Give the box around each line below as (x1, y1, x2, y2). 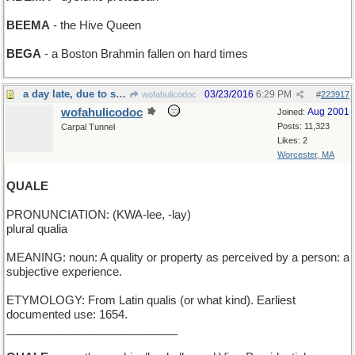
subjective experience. (6, 265, 122, 278)
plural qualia (6, 223, 67, 235)
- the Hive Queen (50, 19, 141, 32)
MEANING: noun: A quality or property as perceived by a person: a (6, 251, 349, 264)
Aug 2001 (307, 106, 349, 117)
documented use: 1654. (6, 308, 128, 321)
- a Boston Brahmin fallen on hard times (41, 48, 248, 60)
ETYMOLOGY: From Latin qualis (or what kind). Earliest (6, 294, 296, 307)
